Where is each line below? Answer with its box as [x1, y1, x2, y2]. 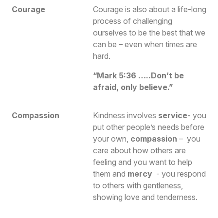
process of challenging [92, 16, 172, 26]
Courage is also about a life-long [92, 4, 206, 14]
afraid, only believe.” [92, 82, 173, 92]
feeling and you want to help [92, 157, 192, 167]
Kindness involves [92, 110, 158, 120]
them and [92, 168, 127, 179]
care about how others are [92, 145, 186, 155]
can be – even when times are [92, 39, 197, 49]
